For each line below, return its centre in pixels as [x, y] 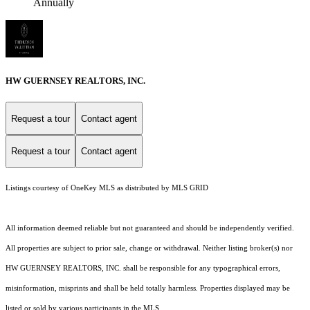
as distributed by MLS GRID [162, 188]
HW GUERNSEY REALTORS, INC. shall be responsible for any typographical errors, [143, 268]
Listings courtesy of [38, 188]
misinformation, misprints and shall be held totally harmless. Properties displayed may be [148, 288]
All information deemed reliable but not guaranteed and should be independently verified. [150, 228]
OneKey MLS [93, 188]
